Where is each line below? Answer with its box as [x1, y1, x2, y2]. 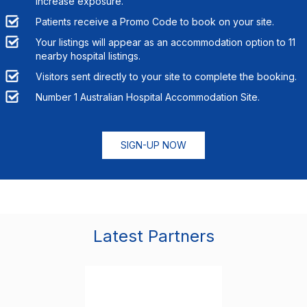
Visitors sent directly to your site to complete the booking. [35, 70, 297, 82]
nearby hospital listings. [35, 49, 140, 62]
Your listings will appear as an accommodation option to [35, 36, 288, 48]
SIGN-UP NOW [121, 138, 186, 151]
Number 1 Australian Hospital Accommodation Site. [35, 90, 260, 103]
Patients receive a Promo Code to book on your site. [35, 15, 274, 27]
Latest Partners [93, 225, 214, 246]
